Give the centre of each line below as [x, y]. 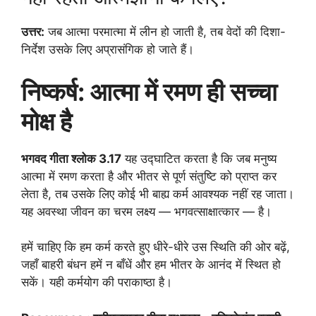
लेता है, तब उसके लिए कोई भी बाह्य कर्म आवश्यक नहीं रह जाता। [158, 194]
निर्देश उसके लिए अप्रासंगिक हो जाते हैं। [108, 50]
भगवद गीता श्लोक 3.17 [71, 158]
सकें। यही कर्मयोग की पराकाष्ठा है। [97, 282]
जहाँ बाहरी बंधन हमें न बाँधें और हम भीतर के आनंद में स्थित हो [151, 265]
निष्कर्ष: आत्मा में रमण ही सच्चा [149, 91]
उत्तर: [33, 32]
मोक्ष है [47, 121]
